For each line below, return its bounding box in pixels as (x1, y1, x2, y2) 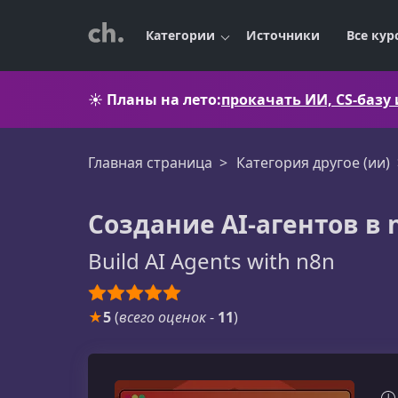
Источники (246, 27, 320, 44)
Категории (146, 27, 215, 44)
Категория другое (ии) (236, 153, 390, 172)
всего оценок (119, 307, 206, 327)
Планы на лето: (107, 90, 221, 109)
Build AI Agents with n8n (88, 246, 335, 275)
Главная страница (88, 153, 212, 172)
